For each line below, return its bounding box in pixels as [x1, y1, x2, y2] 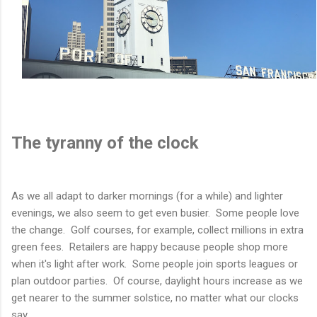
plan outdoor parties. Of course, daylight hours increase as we [11, 275, 303, 288]
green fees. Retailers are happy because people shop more [11, 241, 288, 254]
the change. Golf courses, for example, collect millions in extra [11, 224, 304, 237]
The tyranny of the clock [11, 133, 199, 154]
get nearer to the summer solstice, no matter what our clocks [11, 292, 299, 305]
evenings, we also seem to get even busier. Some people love [11, 207, 299, 220]
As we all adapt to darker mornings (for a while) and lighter [11, 190, 283, 203]
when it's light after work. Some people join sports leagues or [11, 258, 298, 271]
